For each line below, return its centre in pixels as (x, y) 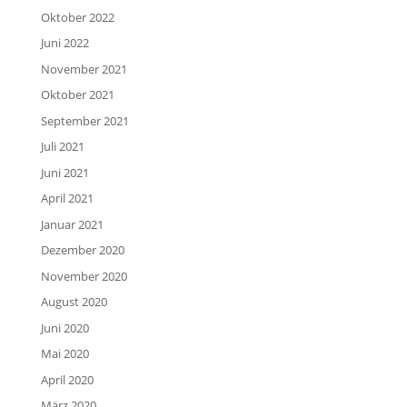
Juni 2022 (65, 43)
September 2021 (84, 120)
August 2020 (74, 302)
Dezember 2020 (82, 250)
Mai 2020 (65, 354)
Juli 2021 (62, 147)
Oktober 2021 (77, 95)
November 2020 (84, 276)
